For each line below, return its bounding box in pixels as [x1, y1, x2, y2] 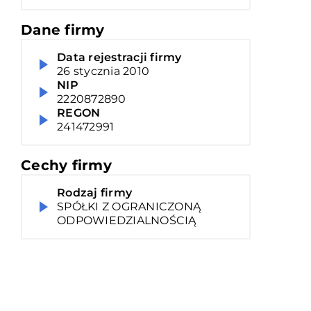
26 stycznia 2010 [57, 65, 149, 78]
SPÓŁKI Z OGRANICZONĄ [57, 200, 201, 213]
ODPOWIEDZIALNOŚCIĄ [57, 214, 196, 227]
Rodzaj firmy [57, 186, 132, 199]
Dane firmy [21, 22, 105, 38]
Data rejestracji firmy [57, 51, 182, 64]
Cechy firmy [21, 157, 112, 174]
